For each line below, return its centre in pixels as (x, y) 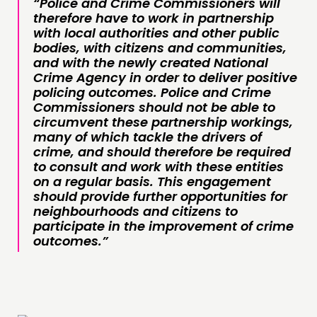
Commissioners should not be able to (154, 107)
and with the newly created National (151, 62)
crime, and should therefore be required (162, 151)
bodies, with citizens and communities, (160, 47)
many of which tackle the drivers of (148, 137)
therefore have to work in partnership (154, 18)
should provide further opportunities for (160, 196)
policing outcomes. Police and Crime (152, 92)
